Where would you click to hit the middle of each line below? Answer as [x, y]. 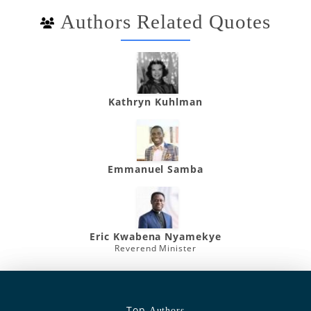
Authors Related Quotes [166, 22]
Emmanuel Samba [155, 169]
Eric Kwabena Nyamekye [155, 236]
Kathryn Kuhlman [155, 102]
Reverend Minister [155, 248]
